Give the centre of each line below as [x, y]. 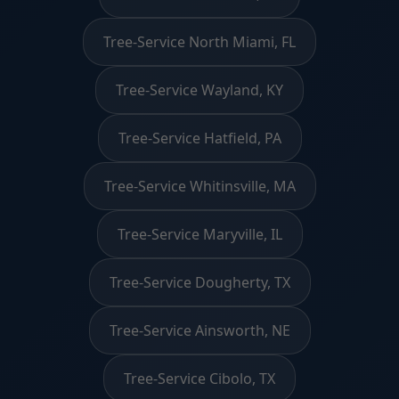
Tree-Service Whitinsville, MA [199, 186]
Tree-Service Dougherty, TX [199, 282]
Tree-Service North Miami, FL [199, 41]
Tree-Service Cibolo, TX [199, 378]
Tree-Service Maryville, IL [199, 234]
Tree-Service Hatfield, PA [199, 138]
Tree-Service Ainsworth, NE [199, 330]
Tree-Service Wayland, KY [199, 90]
